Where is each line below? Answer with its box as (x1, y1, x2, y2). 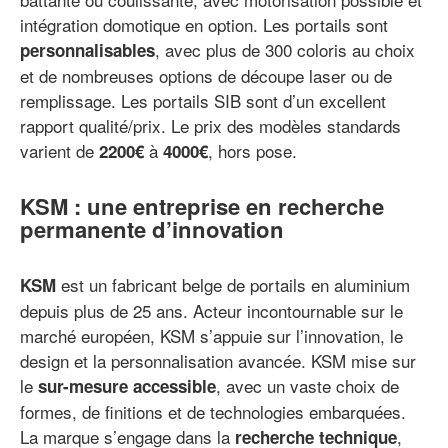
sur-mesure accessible (38, 373, 216, 398)
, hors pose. (208, 137, 297, 163)
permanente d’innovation (20, 212, 284, 245)
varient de (20, 137, 99, 163)
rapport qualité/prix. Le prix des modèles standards (20, 112, 401, 138)
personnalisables (20, 37, 155, 62)
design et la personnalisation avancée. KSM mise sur (20, 347, 416, 373)
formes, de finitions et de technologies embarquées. (20, 398, 406, 424)
